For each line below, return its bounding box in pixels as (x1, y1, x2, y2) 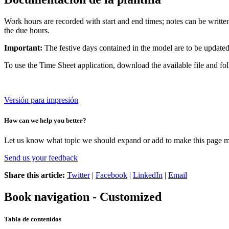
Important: (4, 43, 42, 53)
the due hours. (4, 26, 50, 35)
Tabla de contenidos (4, 215, 61, 223)
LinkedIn (133, 170, 163, 179)
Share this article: (4, 170, 65, 179)
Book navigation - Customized (4, 190, 162, 203)
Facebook (96, 170, 127, 179)
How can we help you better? (4, 116, 86, 124)
